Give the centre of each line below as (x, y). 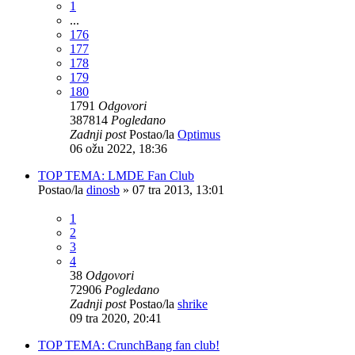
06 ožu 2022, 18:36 (118, 148)
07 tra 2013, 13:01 (178, 189)
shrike (193, 303)
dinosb (103, 189)
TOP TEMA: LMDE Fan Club (116, 175)
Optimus (199, 134)
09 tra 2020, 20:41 (116, 318)
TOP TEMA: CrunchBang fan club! (129, 345)
